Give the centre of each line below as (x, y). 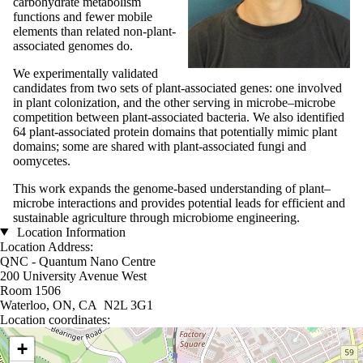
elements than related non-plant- (94, 31)
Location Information (69, 232)
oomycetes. (42, 160)
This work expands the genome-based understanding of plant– (172, 188)
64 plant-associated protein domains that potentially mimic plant (175, 131)
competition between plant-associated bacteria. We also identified (179, 117)
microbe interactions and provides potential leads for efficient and (179, 203)
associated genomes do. (73, 45)
